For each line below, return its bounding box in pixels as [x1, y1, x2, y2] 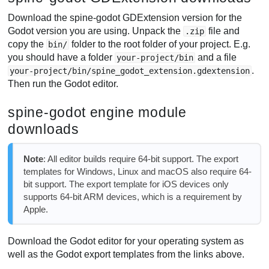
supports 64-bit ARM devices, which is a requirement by [23, 191, 242, 202]
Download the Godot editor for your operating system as [8, 235, 244, 246]
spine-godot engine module [8, 104, 187, 121]
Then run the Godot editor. [8, 79, 119, 89]
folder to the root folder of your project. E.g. [69, 39, 251, 50]
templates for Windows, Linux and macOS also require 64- [23, 166, 252, 177]
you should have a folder [8, 52, 115, 63]
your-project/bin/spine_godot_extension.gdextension [10, 66, 250, 76]
